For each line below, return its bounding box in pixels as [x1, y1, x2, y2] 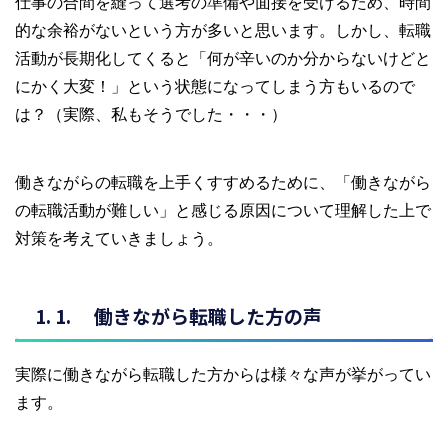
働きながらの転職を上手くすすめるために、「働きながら [15, 171, 431, 192]
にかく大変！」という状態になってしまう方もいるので [15, 75, 415, 96]
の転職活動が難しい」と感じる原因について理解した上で [15, 199, 431, 220]
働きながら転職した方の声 [94, 301, 322, 329]
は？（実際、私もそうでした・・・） [15, 103, 287, 124]
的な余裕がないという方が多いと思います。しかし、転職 [15, 19, 431, 40]
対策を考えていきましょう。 [15, 227, 223, 248]
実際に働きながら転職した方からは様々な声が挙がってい [15, 363, 431, 384]
